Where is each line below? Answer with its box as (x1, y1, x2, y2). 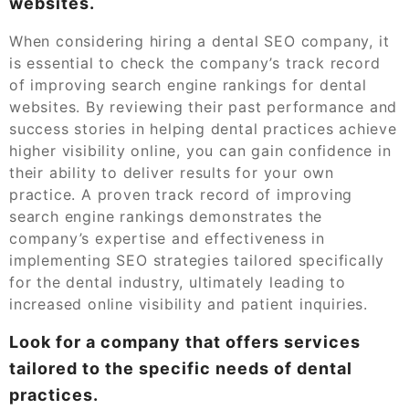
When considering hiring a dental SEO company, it (9, 31, 390, 50)
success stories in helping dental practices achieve (9, 119, 397, 138)
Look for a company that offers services (9, 331, 361, 351)
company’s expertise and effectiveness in (9, 228, 325, 247)
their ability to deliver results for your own (9, 163, 334, 182)
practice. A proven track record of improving (9, 184, 353, 204)
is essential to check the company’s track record (9, 53, 381, 72)
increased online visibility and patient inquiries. (9, 294, 368, 313)
